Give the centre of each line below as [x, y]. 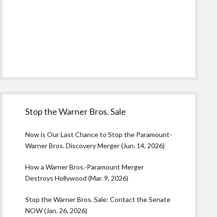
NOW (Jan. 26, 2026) [56, 210]
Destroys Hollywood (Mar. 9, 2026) [77, 178]
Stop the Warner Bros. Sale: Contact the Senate [98, 199]
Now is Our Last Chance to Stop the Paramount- [99, 134]
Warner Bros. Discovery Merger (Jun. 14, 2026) [95, 146]
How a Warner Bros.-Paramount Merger [85, 167]
